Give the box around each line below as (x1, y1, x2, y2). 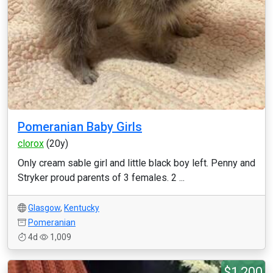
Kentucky (64, 203, 99, 213)
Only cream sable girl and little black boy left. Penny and (18, 157, 255, 169)
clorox (18, 138, 44, 149)
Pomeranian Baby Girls (18, 119, 142, 134)
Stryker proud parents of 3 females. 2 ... (18, 172, 185, 183)
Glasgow (28, 203, 60, 213)
